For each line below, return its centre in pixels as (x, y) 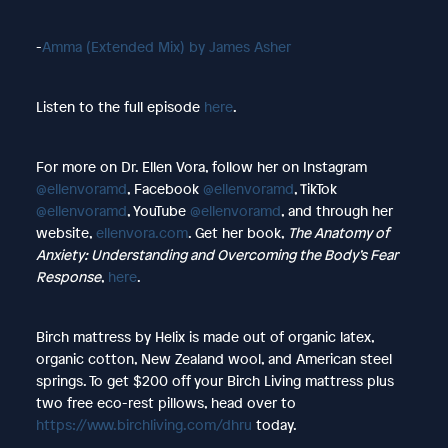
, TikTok (315, 188)
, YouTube (158, 210)
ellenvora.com (141, 232)
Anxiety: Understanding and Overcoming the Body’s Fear (216, 254)
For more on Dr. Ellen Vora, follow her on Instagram (201, 166)
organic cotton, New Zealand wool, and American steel (213, 358)
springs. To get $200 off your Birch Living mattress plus (214, 380)
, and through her (336, 210)
